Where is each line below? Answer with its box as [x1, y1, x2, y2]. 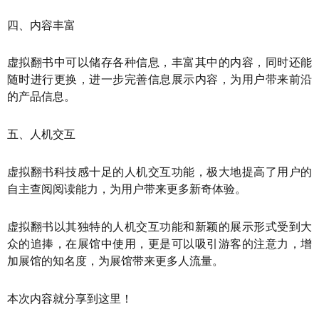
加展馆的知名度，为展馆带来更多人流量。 [7, 254, 224, 267]
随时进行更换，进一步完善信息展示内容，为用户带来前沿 [7, 73, 312, 86]
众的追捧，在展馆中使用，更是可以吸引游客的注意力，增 [7, 237, 312, 250]
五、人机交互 [7, 128, 75, 141]
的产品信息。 [7, 90, 75, 103]
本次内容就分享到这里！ [7, 292, 132, 305]
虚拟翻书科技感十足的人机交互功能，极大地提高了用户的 [7, 165, 312, 178]
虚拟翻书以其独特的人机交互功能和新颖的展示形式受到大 [7, 220, 312, 233]
